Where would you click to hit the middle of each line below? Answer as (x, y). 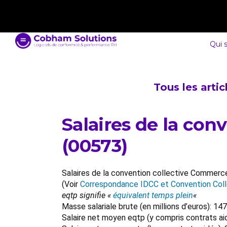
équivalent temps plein (153, 195)
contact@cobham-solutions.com (80, 11)
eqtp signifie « (87, 195)
